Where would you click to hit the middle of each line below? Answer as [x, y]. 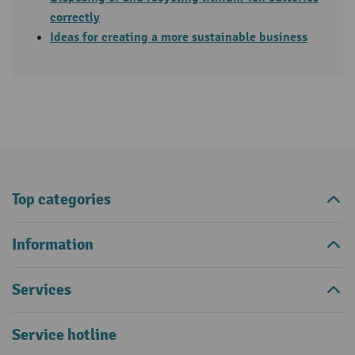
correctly [75, 17]
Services [42, 289]
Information [53, 244]
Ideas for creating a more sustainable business [179, 37]
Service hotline [64, 334]
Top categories [61, 199]
